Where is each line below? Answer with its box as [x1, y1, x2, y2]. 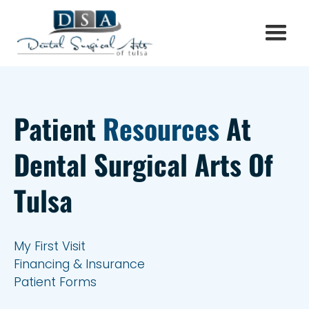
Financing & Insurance [14, 255, 145, 272]
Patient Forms [14, 273, 97, 290]
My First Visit [14, 237, 86, 255]
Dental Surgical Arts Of [14, 143, 273, 185]
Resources [103, 108, 219, 149]
